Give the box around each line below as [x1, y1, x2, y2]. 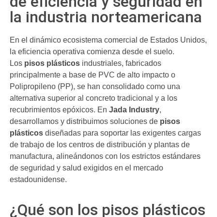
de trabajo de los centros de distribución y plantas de [10, 140, 190, 149]
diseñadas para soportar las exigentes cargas [43, 128, 201, 137]
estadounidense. [10, 175, 67, 184]
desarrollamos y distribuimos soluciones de [10, 117, 160, 125]
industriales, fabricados [80, 59, 161, 67]
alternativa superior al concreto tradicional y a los [10, 93, 177, 102]
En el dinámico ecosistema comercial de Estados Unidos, [10, 35, 207, 44]
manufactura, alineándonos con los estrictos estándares [10, 152, 201, 160]
